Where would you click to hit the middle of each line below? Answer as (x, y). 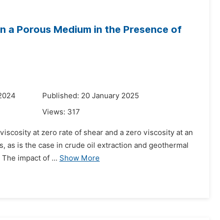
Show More (80, 158)
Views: (55, 112)
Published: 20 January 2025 (91, 96)
